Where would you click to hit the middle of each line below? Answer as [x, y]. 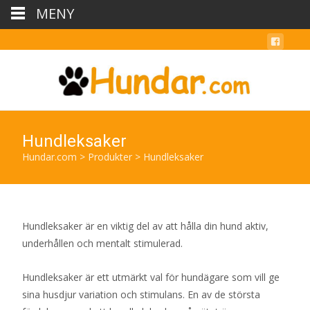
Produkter [110, 157]
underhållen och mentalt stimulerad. [102, 243]
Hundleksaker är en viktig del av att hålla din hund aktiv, [145, 226]
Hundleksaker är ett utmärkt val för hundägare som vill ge [151, 277]
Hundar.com [49, 157]
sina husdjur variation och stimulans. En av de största [141, 294]
